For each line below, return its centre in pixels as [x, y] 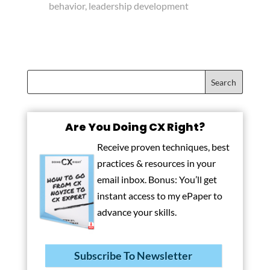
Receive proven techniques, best [163, 147]
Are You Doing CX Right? [135, 127]
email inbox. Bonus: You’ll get [157, 180]
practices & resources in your [156, 163]
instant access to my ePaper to [159, 196]
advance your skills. [137, 212]
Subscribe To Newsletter [133, 256]
